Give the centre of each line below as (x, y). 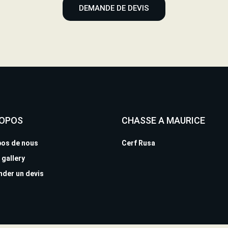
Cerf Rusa (138, 143)
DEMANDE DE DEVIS (114, 8)
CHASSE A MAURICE (163, 121)
